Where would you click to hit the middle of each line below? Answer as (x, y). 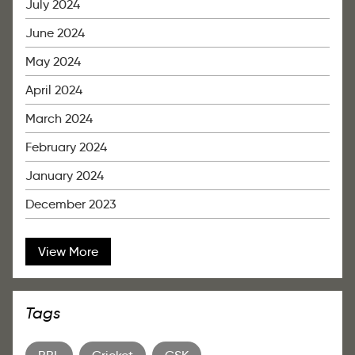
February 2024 (66, 147)
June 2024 (55, 33)
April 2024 (54, 90)
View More (68, 252)
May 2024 (53, 62)
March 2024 (59, 119)
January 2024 (65, 176)
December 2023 (71, 204)
